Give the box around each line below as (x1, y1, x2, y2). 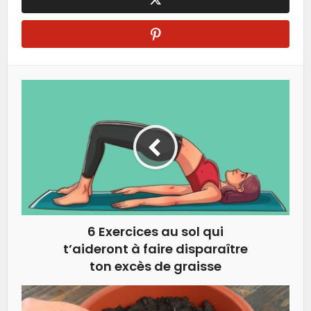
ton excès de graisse (90, 257, 221, 275)
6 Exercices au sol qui (87, 222, 224, 240)
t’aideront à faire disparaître (63, 239, 248, 258)
